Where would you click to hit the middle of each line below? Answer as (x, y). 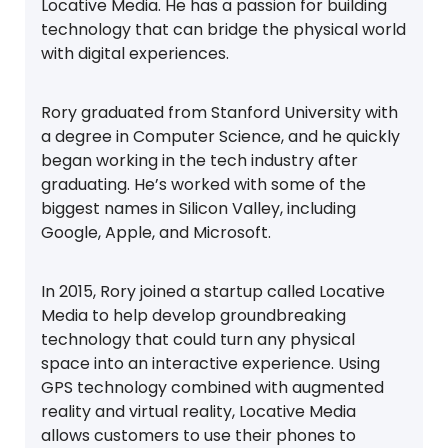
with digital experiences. (135, 53)
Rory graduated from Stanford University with (219, 112)
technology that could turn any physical (198, 339)
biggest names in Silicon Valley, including (198, 208)
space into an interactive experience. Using (210, 363)
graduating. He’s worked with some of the (203, 184)
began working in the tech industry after (199, 160)
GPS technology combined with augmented (212, 387)
